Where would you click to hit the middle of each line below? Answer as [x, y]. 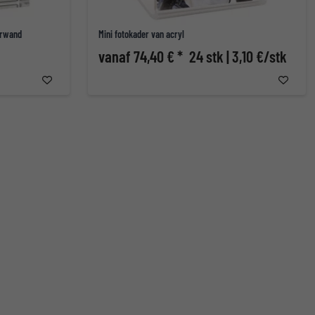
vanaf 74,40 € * [142, 56]
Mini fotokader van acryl [141, 34]
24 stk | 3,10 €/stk [238, 56]
